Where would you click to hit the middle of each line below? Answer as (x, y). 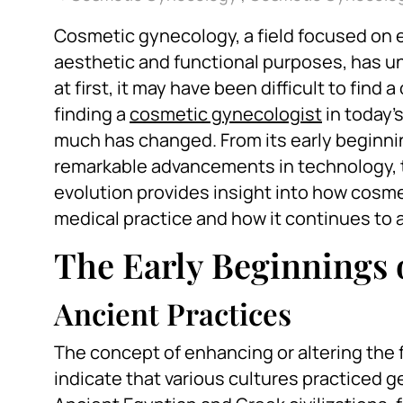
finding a (92, 114)
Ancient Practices (173, 313)
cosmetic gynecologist (226, 114)
